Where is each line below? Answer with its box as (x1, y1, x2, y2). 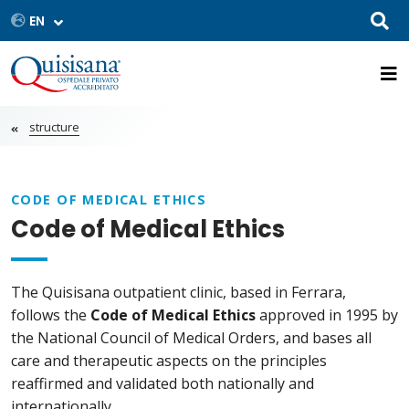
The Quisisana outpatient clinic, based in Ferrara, (11, 282, 346, 303)
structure (29, 119, 79, 136)
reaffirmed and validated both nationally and (11, 373, 314, 394)
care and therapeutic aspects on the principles (11, 351, 327, 372)
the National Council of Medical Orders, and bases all (11, 328, 372, 349)
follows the (11, 305, 90, 326)
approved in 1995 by (256, 305, 398, 326)
